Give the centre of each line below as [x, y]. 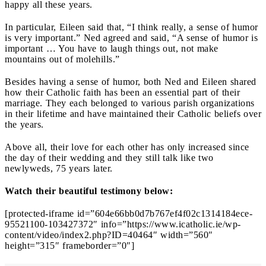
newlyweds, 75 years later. [59, 168]
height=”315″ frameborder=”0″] [69, 245]
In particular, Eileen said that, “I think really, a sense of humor [132, 27]
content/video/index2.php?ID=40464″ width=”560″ [109, 235]
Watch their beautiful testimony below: [89, 191]
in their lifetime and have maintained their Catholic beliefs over [133, 113]
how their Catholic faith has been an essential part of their [122, 92]
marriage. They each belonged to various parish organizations [130, 103]
